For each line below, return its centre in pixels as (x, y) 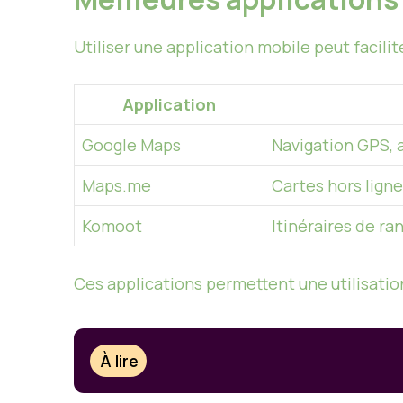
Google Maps (131, 145)
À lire (120, 360)
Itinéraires (312, 226)
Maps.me (116, 186)
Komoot (112, 226)
